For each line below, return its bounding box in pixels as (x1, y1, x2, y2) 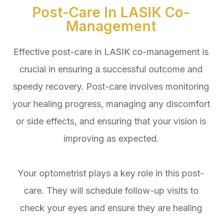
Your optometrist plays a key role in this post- (18, 167, 204, 178)
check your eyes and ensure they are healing (20, 202, 202, 213)
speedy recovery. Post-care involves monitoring (13, 81, 209, 92)
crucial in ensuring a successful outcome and (19, 63, 203, 74)
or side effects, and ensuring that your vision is (16, 115, 206, 126)
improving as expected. (63, 133, 159, 144)
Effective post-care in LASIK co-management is (13, 46, 209, 57)
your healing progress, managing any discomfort (12, 98, 210, 109)
